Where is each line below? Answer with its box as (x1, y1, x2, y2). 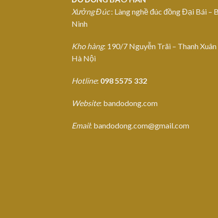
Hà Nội (72, 54, 96, 63)
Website (72, 98, 100, 108)
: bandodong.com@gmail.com (90, 120, 189, 130)
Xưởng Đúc (72, 7, 109, 17)
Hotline (72, 76, 97, 86)
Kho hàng (72, 41, 104, 51)
